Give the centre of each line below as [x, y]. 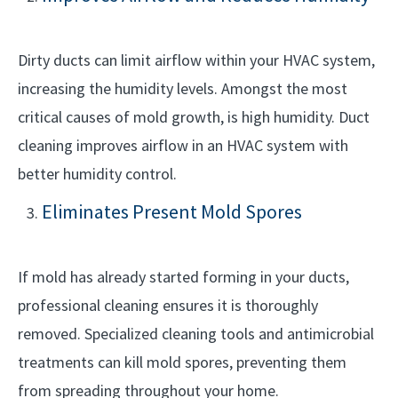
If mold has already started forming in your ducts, [183, 277]
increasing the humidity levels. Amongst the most [183, 88]
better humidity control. [97, 174]
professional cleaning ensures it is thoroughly [168, 305]
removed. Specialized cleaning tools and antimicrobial [196, 334]
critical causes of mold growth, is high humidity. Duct [194, 117]
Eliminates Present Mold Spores [172, 211]
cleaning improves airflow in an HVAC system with [183, 145]
